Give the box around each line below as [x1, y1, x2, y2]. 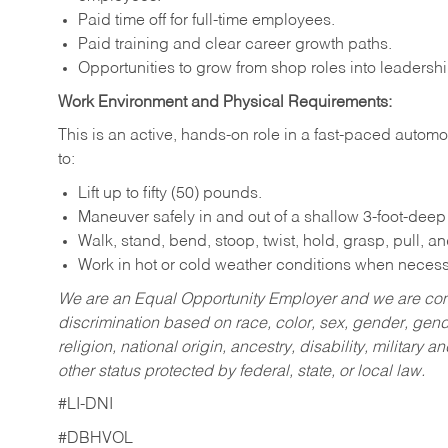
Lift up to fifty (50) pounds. [78, 185, 262, 202]
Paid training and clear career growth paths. [78, 36, 392, 53]
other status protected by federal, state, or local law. [58, 363, 425, 380]
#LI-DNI [58, 397, 113, 414]
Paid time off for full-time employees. [78, 12, 335, 29]
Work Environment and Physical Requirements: [58, 94, 392, 111]
